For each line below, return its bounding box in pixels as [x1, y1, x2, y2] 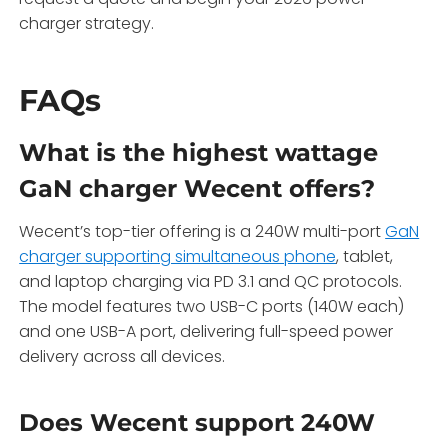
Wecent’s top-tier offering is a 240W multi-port [19, 219, 386, 243]
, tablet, [336, 244, 394, 268]
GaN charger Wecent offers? [19, 173, 376, 203]
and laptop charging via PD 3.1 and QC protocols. [19, 269, 403, 293]
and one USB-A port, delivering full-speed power [19, 319, 394, 343]
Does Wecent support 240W [19, 407, 376, 437]
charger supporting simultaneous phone [19, 244, 337, 268]
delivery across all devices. [19, 344, 226, 368]
